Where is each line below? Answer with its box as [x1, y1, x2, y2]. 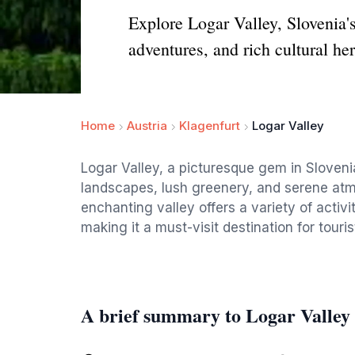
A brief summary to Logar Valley [81, 301, 350, 329]
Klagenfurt [179, 118, 240, 133]
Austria [127, 118, 167, 133]
